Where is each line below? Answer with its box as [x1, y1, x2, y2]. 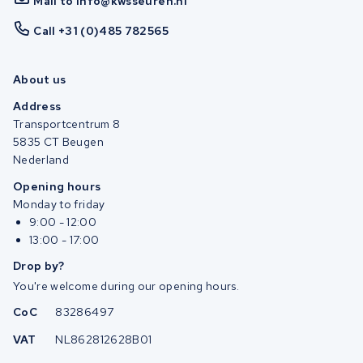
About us [13, 72, 66, 88]
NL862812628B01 [55, 332, 152, 348]
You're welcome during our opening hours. [13, 279, 239, 294]
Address [13, 98, 62, 113]
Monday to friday [13, 196, 105, 211]
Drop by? [13, 258, 65, 274]
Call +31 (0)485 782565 [33, 23, 169, 38]
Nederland [13, 152, 70, 167]
